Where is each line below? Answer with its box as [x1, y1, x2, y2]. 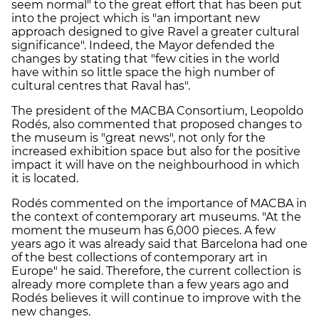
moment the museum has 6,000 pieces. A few [11, 223, 276, 237]
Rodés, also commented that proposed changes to [11, 117, 302, 131]
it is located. [11, 171, 78, 185]
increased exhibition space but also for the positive [11, 144, 300, 158]
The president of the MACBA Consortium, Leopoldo [11, 103, 303, 117]
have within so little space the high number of [11, 65, 274, 79]
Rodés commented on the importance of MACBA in [11, 196, 307, 210]
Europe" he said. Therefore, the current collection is [11, 263, 301, 278]
